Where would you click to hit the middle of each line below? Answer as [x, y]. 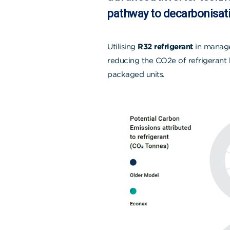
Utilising [122, 47]
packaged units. [136, 75]
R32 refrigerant [165, 47]
